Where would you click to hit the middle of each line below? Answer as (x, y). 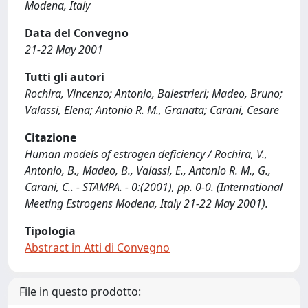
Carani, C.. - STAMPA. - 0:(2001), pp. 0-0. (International (154, 187)
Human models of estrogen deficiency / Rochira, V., (146, 154)
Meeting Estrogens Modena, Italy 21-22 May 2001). (146, 203)
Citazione (51, 137)
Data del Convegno (77, 33)
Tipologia (50, 231)
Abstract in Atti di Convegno (97, 247)
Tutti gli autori (65, 77)
